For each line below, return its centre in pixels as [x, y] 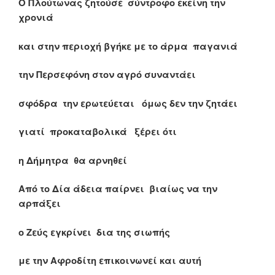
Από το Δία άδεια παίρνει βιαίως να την [118, 189]
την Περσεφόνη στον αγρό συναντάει [107, 75]
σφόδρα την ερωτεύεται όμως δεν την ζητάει [128, 103]
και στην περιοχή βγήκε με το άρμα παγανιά [128, 46]
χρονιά [36, 17]
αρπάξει [40, 203]
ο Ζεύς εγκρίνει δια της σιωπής [94, 232]
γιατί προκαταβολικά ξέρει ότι [98, 132]
